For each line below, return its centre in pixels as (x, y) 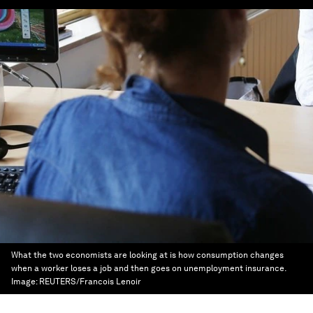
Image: (25, 282)
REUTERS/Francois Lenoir (90, 282)
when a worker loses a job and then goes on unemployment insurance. (148, 268)
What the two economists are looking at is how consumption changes (147, 255)
